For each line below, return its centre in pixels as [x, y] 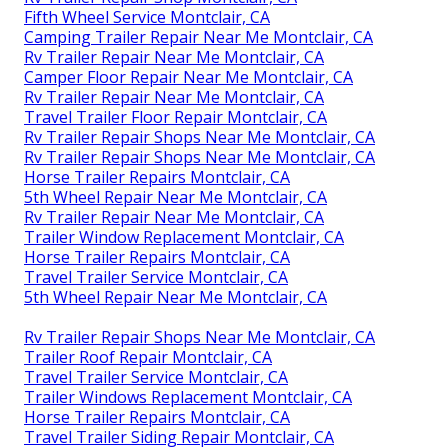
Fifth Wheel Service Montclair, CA [147, 16]
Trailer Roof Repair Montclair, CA [148, 356]
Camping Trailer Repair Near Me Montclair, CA [198, 36]
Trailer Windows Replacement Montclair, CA [188, 396]
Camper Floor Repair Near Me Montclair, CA [188, 76]
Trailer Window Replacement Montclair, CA [184, 236]
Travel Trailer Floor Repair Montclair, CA [175, 116]
